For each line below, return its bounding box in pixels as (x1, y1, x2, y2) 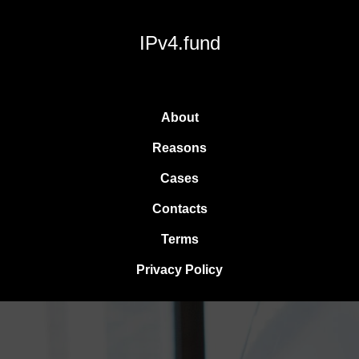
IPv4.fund (139, 32, 220, 54)
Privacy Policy (136, 263, 223, 276)
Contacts (151, 202, 208, 216)
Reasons (152, 141, 207, 155)
